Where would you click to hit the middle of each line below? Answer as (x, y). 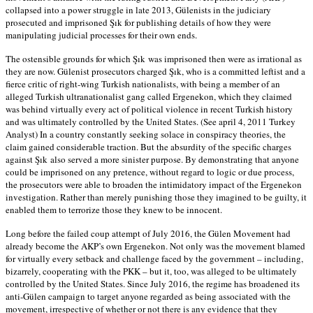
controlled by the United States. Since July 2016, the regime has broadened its (153, 283)
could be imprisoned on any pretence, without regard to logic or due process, (150, 172)
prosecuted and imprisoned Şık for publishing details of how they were (138, 22)
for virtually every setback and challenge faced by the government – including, (154, 258)
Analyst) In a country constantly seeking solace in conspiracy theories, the (146, 134)
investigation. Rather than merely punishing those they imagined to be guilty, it (156, 197)
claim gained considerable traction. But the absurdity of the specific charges (148, 146)
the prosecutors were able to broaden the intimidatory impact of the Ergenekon (154, 184)
